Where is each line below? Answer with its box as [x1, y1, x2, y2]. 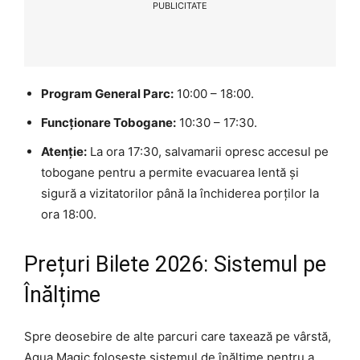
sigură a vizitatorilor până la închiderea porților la [41, 186, 319, 202]
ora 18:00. [41, 207, 96, 223]
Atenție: [41, 144, 87, 160]
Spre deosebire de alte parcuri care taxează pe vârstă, [24, 329, 331, 345]
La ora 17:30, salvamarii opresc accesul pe [87, 144, 329, 160]
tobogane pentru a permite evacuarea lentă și [41, 165, 299, 181]
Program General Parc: [41, 86, 174, 102]
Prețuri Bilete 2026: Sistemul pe [24, 252, 326, 278]
